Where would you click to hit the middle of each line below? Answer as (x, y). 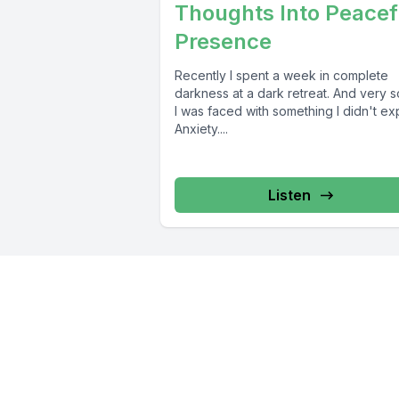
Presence (223, 42)
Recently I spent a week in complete (281, 76)
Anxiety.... (201, 129)
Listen (289, 195)
